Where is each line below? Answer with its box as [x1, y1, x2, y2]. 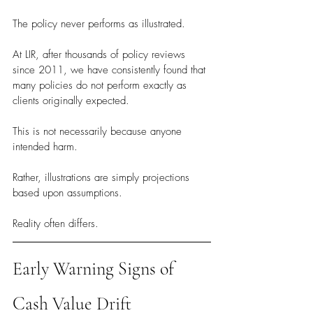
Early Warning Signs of [13, 258, 178, 280]
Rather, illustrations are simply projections [13, 170, 193, 185]
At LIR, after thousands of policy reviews [13, 48, 189, 62]
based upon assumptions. [13, 186, 122, 201]
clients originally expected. [13, 94, 129, 108]
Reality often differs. [13, 217, 99, 231]
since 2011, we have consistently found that [13, 63, 209, 78]
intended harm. [13, 140, 78, 154]
